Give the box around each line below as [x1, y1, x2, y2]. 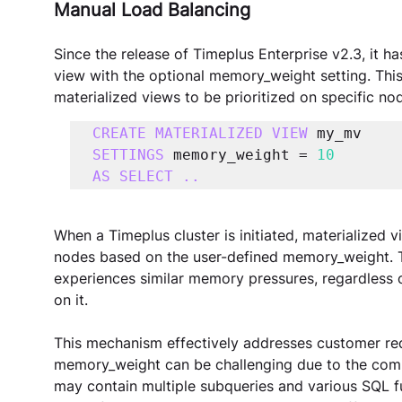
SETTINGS [92, 145, 173, 163]
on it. [53, 290, 88, 309]
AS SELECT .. [92, 167, 200, 185]
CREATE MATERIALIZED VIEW [92, 124, 308, 142]
